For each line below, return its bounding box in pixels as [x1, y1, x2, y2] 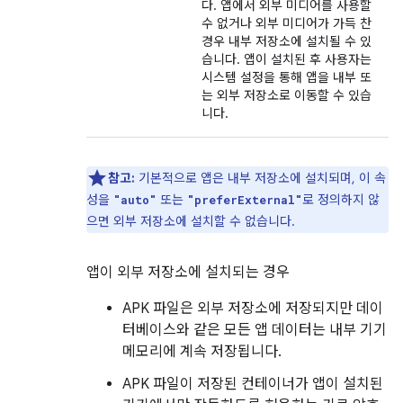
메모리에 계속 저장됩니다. [122, 343, 282, 361]
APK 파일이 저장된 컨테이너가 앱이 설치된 [122, 375, 383, 393]
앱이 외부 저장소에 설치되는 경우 [86, 264, 290, 282]
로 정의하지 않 [302, 192, 380, 208]
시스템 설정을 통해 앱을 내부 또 [201, 69, 372, 85]
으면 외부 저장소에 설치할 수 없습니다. [86, 213, 295, 229]
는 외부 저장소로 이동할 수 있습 [201, 87, 372, 103]
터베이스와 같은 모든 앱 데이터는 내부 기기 [122, 321, 387, 339]
